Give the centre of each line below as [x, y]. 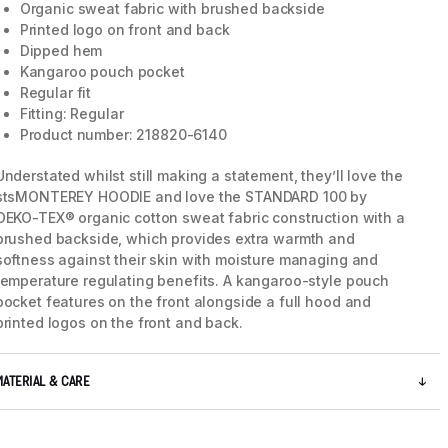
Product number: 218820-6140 [123, 135]
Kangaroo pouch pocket [102, 72]
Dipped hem [61, 51]
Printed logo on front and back [124, 30]
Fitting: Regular [71, 114]
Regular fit [55, 93]
